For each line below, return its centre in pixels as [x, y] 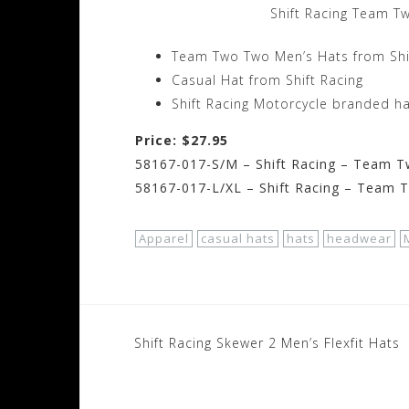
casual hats [238, 239]
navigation [194, 376]
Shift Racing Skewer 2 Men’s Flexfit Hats [267, 343]
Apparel [164, 239]
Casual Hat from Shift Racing [267, 80]
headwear [359, 239]
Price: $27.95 [182, 141]
